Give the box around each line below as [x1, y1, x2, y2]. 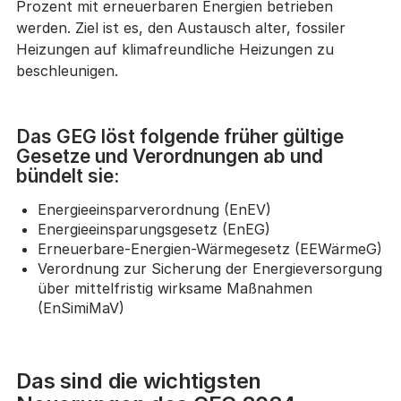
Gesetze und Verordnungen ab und [15, 144, 323, 167]
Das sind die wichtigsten [15, 368, 262, 395]
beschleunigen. [15, 61, 118, 80]
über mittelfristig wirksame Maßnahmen [37, 279, 312, 298]
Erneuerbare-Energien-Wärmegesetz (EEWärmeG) [37, 240, 382, 259]
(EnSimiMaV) [37, 299, 124, 318]
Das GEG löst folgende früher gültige [15, 124, 344, 148]
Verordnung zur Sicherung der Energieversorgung [37, 260, 382, 278]
